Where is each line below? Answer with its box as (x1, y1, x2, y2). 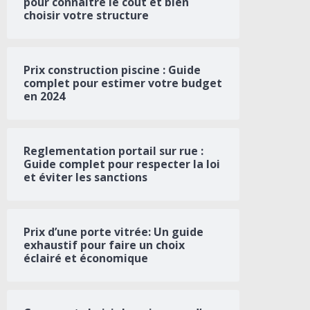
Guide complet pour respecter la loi (24, 156, 220, 172)
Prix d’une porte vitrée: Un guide (24, 224, 203, 240)
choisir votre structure (24, 8, 149, 24)
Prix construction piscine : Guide (24, 62, 201, 78)
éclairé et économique (24, 250, 148, 266)
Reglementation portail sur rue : (24, 143, 203, 159)
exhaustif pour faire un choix (24, 237, 185, 253)
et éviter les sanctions (24, 170, 147, 185)
